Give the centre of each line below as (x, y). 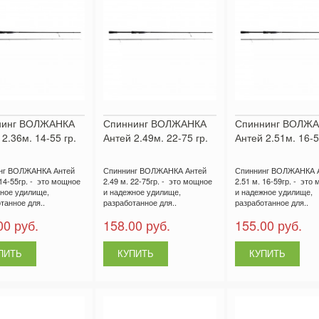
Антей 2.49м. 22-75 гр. (155, 137)
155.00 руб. (268, 225)
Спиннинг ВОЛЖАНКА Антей (155, 170)
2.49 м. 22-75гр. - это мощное (157, 181)
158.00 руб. (136, 225)
